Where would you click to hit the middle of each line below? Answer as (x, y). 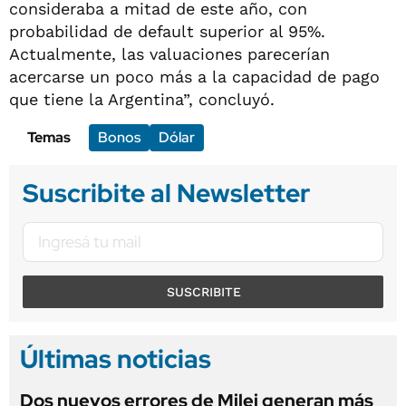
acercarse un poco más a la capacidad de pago (194, 76)
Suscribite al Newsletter (166, 193)
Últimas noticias (116, 358)
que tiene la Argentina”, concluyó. (142, 99)
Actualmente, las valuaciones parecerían (169, 53)
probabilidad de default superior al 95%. (167, 31)
